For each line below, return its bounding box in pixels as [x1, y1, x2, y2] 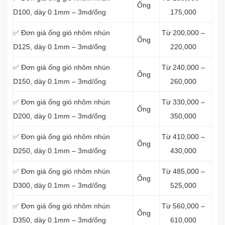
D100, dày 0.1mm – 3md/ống [13, 8, 106, 16]
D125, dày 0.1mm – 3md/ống [13, 43, 106, 51]
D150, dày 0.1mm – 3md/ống [13, 77, 106, 85]
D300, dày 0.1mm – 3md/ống [13, 181, 106, 189]
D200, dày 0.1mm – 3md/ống [13, 112, 106, 120]
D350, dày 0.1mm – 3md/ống [13, 216, 106, 224]
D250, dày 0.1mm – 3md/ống [13, 147, 106, 155]
